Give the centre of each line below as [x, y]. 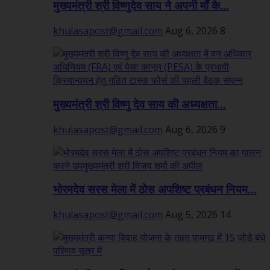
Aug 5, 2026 [191, 214]
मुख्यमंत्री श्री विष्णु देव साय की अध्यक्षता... [140, 105]
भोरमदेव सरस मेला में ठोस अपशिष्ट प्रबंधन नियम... [155, 190]
